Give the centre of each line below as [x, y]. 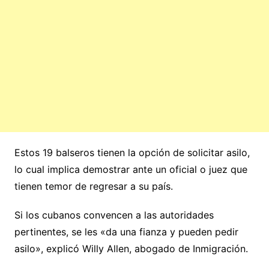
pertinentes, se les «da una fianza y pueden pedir [126, 231]
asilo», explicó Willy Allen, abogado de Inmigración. [131, 248]
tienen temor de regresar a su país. [93, 186]
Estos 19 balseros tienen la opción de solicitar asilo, [132, 152]
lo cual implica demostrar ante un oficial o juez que [131, 169]
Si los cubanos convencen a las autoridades [114, 215]
